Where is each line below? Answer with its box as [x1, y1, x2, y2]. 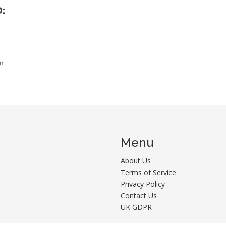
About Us [121, 155, 151, 165]
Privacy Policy [121, 179, 165, 189]
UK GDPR [121, 202, 152, 212]
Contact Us [121, 190, 157, 200]
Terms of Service [121, 167, 176, 177]
